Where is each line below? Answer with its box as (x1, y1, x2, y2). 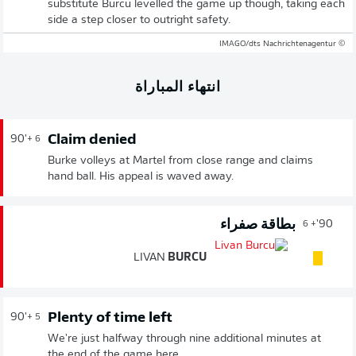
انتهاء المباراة (135, 75, 221, 95)
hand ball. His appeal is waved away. (48, 170, 234, 183)
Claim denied (48, 132, 137, 148)
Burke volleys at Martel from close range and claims (48, 154, 313, 167)
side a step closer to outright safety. (48, 14, 230, 26)
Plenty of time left (48, 310, 172, 326)
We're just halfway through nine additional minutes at (48, 332, 321, 345)
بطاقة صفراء (220, 217, 296, 233)
